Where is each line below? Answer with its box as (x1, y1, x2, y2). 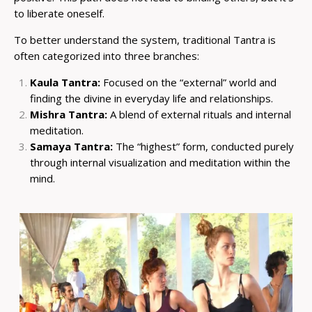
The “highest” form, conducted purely (112, 139, 294, 154)
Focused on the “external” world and (100, 75, 276, 90)
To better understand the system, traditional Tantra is (14, 33, 276, 47)
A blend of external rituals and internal (107, 107, 291, 122)
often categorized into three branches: (14, 49, 199, 63)
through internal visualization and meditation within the (29, 155, 290, 170)
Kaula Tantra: (29, 75, 100, 90)
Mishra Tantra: (29, 107, 107, 122)
